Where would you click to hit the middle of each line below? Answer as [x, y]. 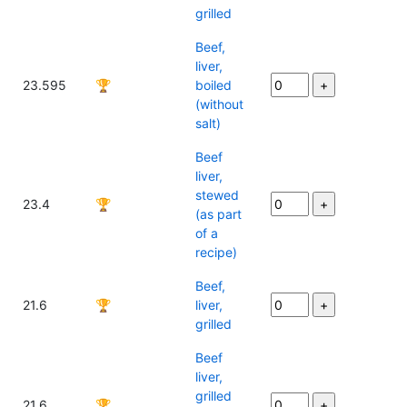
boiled [213, 85]
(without [219, 104]
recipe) [216, 252]
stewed [217, 195]
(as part [218, 214]
